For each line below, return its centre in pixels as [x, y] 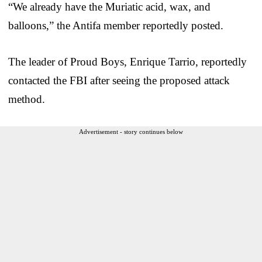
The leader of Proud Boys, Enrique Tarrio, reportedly [127, 61]
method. [27, 99]
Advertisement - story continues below [131, 131]
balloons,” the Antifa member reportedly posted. [116, 25]
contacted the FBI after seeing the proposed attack [119, 80]
